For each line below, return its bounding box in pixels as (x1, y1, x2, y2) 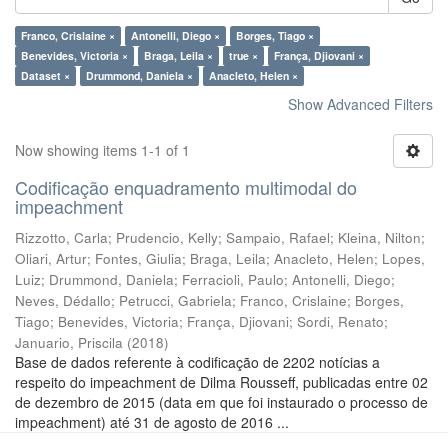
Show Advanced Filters (288, 94, 433, 114)
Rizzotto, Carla (15, 228, 108, 247)
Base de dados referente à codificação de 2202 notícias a (15, 352, 380, 372)
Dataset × (21, 68, 70, 83)
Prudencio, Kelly (116, 228, 218, 247)
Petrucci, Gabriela (119, 291, 232, 310)
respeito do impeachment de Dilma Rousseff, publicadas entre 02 (15, 372, 428, 392)
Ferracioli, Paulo (182, 270, 284, 289)
